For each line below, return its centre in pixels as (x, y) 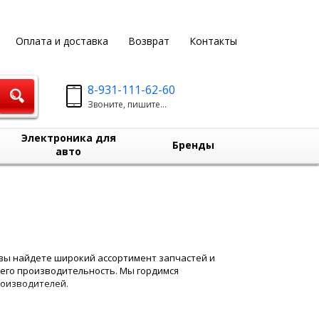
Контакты (213, 41)
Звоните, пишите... (127, 104)
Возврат (148, 41)
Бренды (193, 145)
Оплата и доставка (62, 41)
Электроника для (68, 138)
